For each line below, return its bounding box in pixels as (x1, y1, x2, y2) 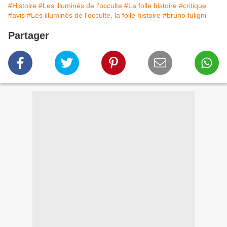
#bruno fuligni (163, 11, 206, 20)
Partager (8, 30, 49, 42)
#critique (179, 2, 206, 10)
